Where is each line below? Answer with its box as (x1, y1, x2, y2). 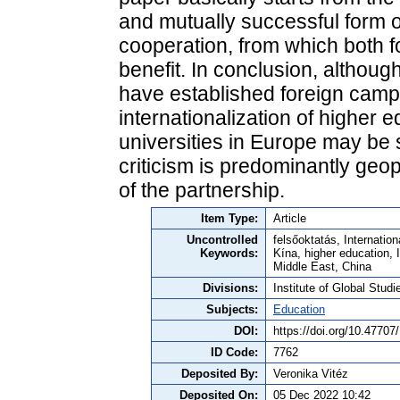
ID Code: (211, 345, 258, 359)
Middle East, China (273, 259, 371, 273)
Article (273, 211, 306, 225)
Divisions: (203, 280, 258, 295)
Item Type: (201, 211, 258, 225)
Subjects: (206, 302, 258, 316)
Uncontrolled (187, 232, 258, 246)
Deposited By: (181, 366, 258, 380)
